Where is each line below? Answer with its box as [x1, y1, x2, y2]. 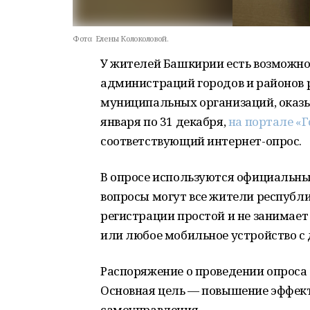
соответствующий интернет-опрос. [100, 133, 302, 149]
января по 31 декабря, [100, 113, 228, 129]
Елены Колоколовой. [95, 33, 169, 44]
